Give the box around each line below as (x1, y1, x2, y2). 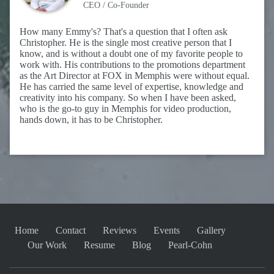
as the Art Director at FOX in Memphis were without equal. (20, 70, 250, 81)
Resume (84, 239, 115, 250)
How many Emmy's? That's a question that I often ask (20, 26, 228, 37)
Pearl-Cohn (168, 239, 212, 250)
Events (153, 224, 180, 235)
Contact (55, 224, 86, 235)
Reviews (102, 224, 136, 235)
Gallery (196, 224, 226, 235)
